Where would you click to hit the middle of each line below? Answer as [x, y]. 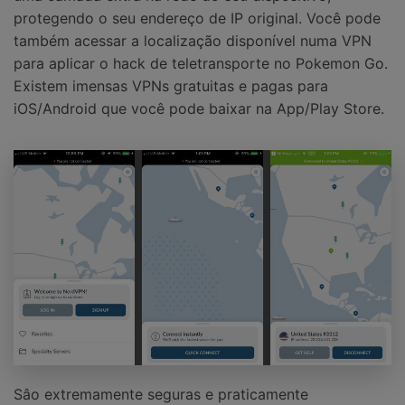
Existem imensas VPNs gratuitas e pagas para [171, 86]
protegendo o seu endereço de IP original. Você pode [197, 19]
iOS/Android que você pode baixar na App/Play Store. [199, 109]
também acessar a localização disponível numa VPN [193, 41]
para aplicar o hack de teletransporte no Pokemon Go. [201, 64]
